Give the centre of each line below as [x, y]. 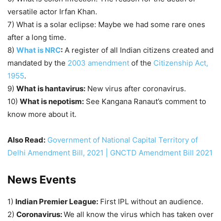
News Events [42, 180]
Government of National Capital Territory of [123, 140]
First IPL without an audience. [151, 202]
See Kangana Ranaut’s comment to [145, 102]
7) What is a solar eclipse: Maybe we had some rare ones [106, 25]
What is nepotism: [52, 102]
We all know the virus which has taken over [139, 215]
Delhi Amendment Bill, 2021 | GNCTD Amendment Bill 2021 [110, 153]
